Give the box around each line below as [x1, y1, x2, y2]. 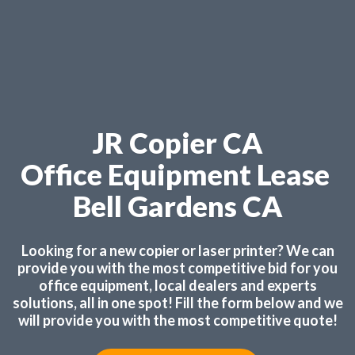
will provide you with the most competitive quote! [17, 311, 338, 329]
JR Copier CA [92, 125, 263, 160]
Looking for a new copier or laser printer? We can [21, 242, 334, 259]
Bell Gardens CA [72, 189, 283, 223]
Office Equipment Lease [20, 157, 335, 192]
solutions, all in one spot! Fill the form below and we [12, 294, 343, 311]
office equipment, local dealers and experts [38, 277, 317, 294]
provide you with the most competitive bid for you [17, 259, 338, 277]
